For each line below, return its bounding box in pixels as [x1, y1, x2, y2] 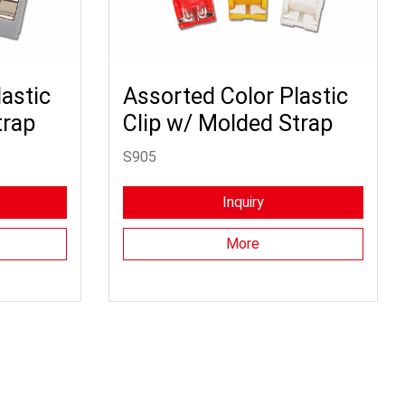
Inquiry [221, 193, 264, 211]
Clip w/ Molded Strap [122, 109, 333, 137]
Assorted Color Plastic [122, 82, 348, 109]
